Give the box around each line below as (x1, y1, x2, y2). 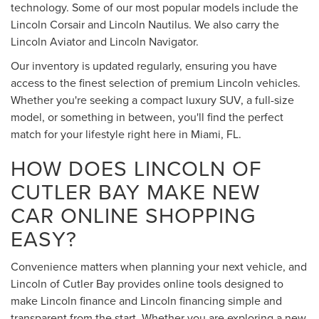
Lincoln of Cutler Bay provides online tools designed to (11, 276, 283, 292)
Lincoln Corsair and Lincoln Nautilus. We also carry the (11, 16, 279, 33)
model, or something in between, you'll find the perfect (11, 109, 283, 125)
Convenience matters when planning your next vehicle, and (11, 258, 307, 275)
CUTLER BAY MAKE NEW (11, 177, 260, 207)
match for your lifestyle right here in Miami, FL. (11, 126, 241, 142)
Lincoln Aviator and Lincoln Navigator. (11, 33, 199, 50)
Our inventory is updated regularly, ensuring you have (11, 58, 277, 74)
